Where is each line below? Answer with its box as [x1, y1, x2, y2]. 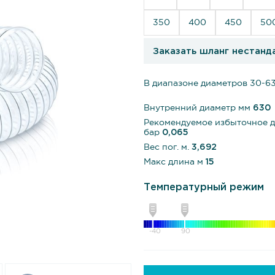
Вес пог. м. [144, 144, 192, 151]
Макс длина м [144, 158, 206, 166]
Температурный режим [144, 183, 264, 192]
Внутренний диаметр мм [144, 104, 253, 112]
